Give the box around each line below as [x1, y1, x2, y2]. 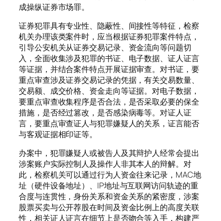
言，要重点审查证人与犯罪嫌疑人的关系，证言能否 [19, 118, 199, 129]
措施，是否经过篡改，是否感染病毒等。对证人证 [19, 107, 191, 118]
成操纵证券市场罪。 [19, 1, 90, 12]
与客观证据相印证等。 [19, 129, 97, 140]
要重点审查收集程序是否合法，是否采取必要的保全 [19, 96, 199, 108]
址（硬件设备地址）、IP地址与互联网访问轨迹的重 [19, 180, 198, 191]
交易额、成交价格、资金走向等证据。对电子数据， [19, 85, 199, 97]
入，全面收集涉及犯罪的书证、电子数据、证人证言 [19, 53, 199, 64]
